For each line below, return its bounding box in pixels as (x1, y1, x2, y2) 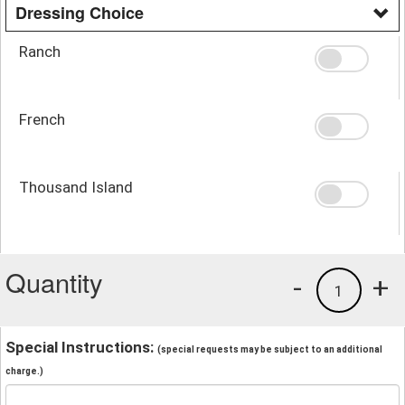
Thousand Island (19, 177, 133, 196)
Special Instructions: (5, 337, 157, 356)
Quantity (5, 262, 103, 300)
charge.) (5, 365, 43, 376)
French (19, 109, 65, 128)
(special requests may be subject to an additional (157, 344, 382, 354)
